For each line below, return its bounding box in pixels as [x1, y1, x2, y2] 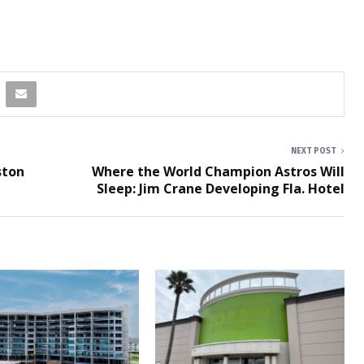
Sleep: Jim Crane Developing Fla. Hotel [97, 179, 344, 197]
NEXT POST [291, 145, 336, 156]
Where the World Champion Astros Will [92, 162, 344, 180]
